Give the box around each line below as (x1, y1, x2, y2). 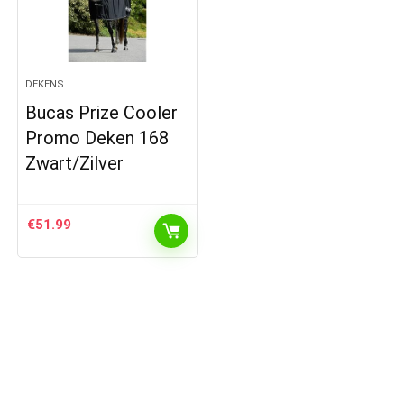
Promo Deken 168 (25, 126, 170, 149)
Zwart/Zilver (25, 151, 124, 174)
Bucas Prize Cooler (25, 101, 179, 124)
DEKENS (25, 78, 65, 90)
